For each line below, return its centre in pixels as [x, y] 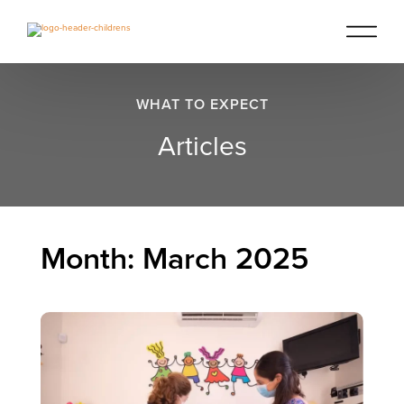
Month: [91, 259]
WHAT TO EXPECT [202, 105]
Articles [202, 147]
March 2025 [225, 259]
